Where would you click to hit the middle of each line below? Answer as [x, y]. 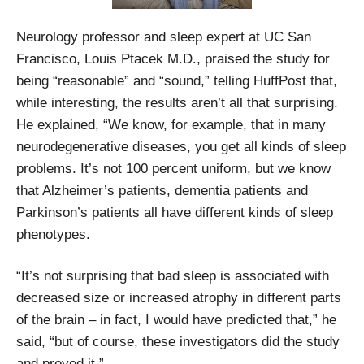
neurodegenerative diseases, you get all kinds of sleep [181, 146]
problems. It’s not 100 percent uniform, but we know [173, 168]
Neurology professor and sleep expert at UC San [164, 37]
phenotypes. [53, 234]
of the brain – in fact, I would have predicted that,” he [176, 319]
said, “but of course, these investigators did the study [178, 341]
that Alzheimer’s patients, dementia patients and [162, 190]
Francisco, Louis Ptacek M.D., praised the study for [173, 58]
